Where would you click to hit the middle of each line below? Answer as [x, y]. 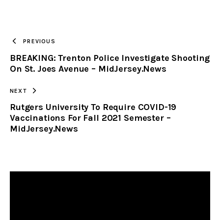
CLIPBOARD [124, 59]
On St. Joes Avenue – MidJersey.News [88, 69]
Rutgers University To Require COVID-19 [93, 107]
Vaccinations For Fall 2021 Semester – [90, 118]
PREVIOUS [39, 41]
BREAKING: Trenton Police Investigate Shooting [110, 58]
